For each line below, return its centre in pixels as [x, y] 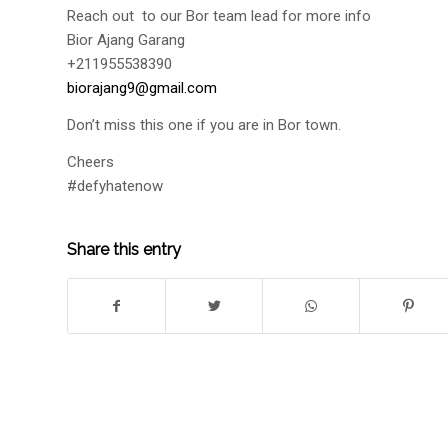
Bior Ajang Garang [126, 40]
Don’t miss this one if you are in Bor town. [204, 125]
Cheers [90, 161]
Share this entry [124, 249]
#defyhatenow [115, 185]
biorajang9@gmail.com [142, 88]
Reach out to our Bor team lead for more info [219, 16]
